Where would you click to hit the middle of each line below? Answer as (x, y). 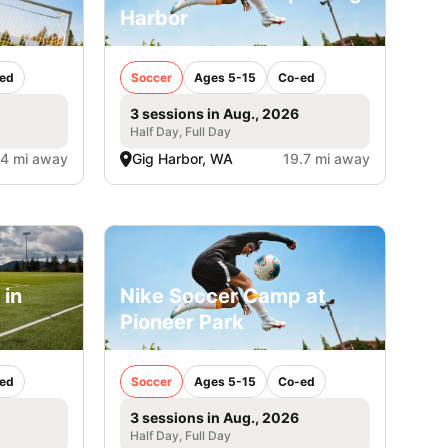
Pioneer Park (182, 322)
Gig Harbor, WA (183, 159)
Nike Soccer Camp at (223, 296)
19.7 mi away (326, 159)
